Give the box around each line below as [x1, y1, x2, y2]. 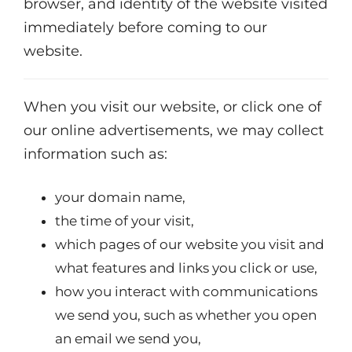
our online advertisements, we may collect [24, 122, 324, 139]
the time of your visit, [55, 213, 194, 229]
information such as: [24, 145, 167, 163]
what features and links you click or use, [55, 260, 317, 276]
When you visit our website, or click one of [24, 98, 321, 115]
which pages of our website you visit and [55, 236, 324, 252]
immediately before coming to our [24, 19, 267, 36]
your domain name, [55, 189, 185, 205]
